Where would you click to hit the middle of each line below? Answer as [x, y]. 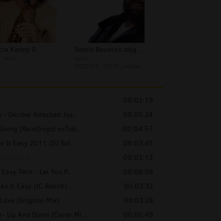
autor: [82, 58]
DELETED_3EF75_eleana [107, 66]
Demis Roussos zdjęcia [140, 50]
